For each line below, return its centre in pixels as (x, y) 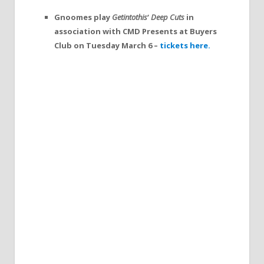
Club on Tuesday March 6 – (107, 46)
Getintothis (130, 17)
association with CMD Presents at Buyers (136, 32)
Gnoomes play (83, 17)
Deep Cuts (169, 17)
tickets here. (185, 46)
